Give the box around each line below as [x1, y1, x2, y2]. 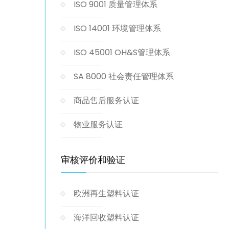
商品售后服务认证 [74, 95, 139, 106]
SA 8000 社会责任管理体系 [74, 71, 174, 82]
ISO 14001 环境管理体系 [74, 22, 161, 34]
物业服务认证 [74, 119, 123, 130]
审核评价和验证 [61, 153, 125, 166]
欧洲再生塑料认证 [74, 188, 139, 199]
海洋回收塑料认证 [74, 212, 139, 223]
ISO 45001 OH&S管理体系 [74, 47, 170, 58]
